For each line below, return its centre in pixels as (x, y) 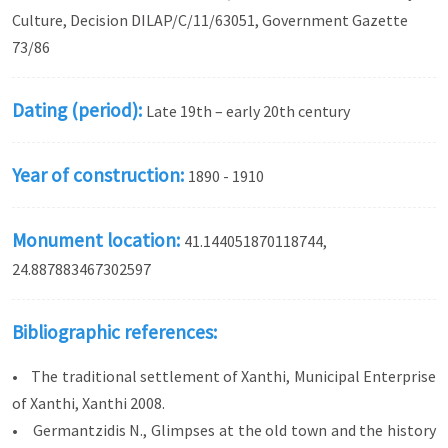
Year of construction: (100, 175)
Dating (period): (79, 110)
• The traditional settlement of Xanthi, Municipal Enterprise (224, 376)
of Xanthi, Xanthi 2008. (88, 403)
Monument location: (98, 240)
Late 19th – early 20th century (248, 111)
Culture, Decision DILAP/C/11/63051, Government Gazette (210, 20)
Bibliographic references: (114, 332)
